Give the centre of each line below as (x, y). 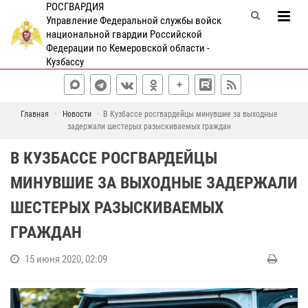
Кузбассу (65, 62)
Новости (77, 114)
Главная (34, 114)
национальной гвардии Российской (124, 34)
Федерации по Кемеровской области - (128, 48)
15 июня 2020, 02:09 (66, 259)
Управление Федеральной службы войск (133, 21)
